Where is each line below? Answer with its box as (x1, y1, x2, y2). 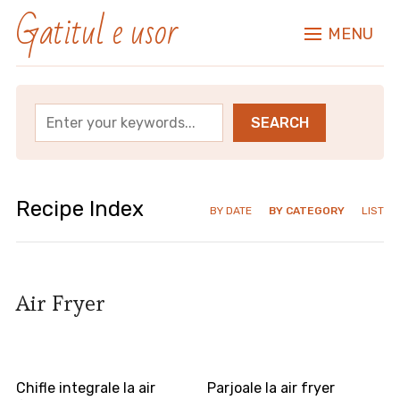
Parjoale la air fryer (207, 379, 336, 397)
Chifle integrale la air (15, 379, 155, 397)
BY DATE (210, 204, 253, 218)
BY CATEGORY (269, 204, 346, 218)
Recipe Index (15, 196, 144, 222)
